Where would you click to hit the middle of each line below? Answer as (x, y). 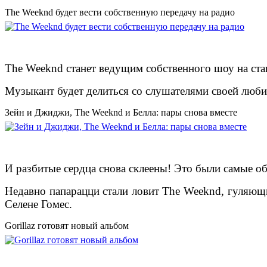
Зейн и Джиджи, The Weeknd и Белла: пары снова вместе (121, 113)
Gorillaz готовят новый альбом (67, 226)
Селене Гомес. (38, 204)
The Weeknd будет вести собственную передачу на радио (120, 13)
